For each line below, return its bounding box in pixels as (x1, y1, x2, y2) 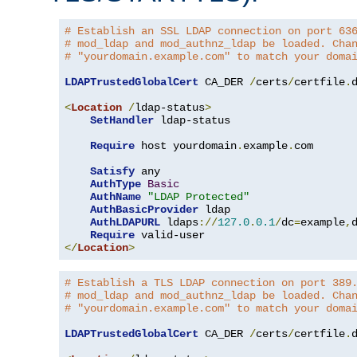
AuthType (90, 177, 141, 190)
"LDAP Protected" (147, 190, 249, 203)
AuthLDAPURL (90, 215, 160, 229)
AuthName (90, 190, 141, 203)
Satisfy (90, 164, 135, 178)
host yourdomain (135, 139, 237, 152)
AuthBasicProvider (90, 202, 198, 216)
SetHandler (90, 113, 154, 127)
